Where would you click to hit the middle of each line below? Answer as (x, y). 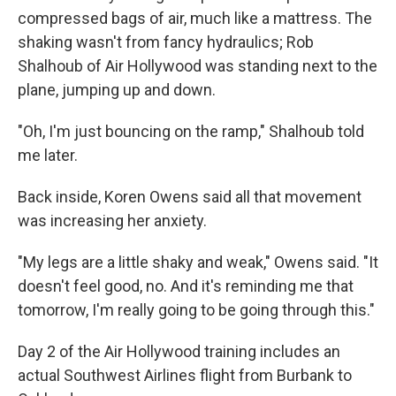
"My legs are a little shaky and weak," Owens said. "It (198, 263)
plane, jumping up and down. (117, 90)
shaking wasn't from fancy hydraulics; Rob (166, 42)
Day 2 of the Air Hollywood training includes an (179, 352)
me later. (48, 156)
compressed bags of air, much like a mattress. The (195, 19)
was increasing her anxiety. (112, 221)
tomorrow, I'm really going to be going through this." (196, 310)
